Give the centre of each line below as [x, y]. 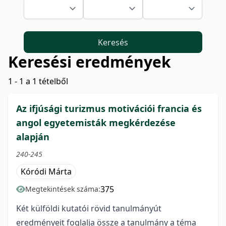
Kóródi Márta [46, 172]
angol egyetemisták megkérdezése [96, 123]
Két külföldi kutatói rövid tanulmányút [89, 209]
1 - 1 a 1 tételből [38, 81]
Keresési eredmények [90, 62]
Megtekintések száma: [63, 189]
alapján [33, 137]
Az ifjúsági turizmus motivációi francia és [109, 109]
